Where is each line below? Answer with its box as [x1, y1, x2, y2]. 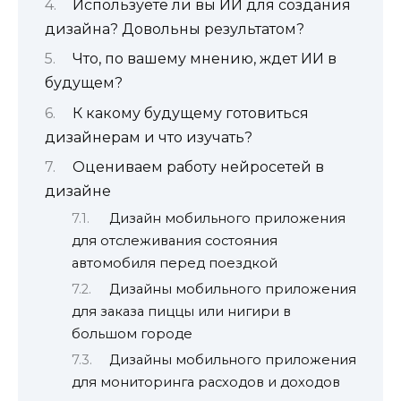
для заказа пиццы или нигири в [72, 303, 291, 320]
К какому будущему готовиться [72, 104, 309, 122]
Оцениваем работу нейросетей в [72, 158, 324, 176]
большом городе [72, 326, 192, 343]
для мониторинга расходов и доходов [72, 374, 340, 391]
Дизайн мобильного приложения [108, 209, 346, 226]
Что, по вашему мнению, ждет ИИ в [72, 50, 337, 68]
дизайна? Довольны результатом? [45, 21, 304, 38]
